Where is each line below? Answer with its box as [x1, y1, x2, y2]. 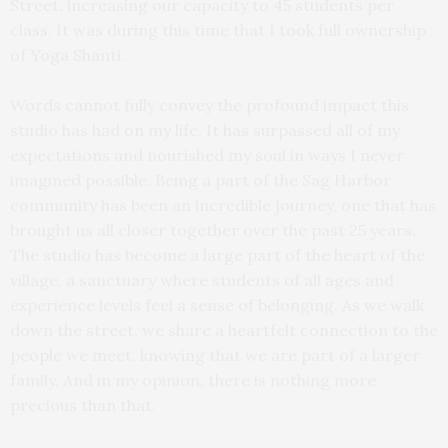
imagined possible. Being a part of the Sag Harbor [10, 169, 391, 190]
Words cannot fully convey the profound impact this [10, 94, 409, 115]
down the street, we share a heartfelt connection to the [10, 319, 438, 340]
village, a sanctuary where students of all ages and [10, 269, 394, 290]
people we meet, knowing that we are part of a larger [10, 344, 420, 365]
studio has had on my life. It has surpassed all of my [10, 119, 400, 140]
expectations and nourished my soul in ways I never [10, 144, 404, 165]
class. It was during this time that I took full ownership [10, 19, 426, 40]
